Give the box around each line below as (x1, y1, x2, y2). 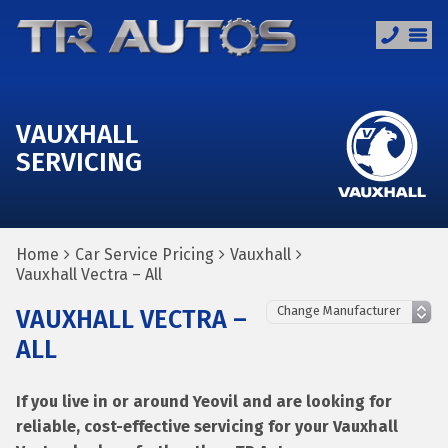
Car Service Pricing (75, 245, 214, 264)
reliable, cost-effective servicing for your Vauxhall (16, 417, 398, 436)
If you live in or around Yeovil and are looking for (16, 392, 392, 411)
